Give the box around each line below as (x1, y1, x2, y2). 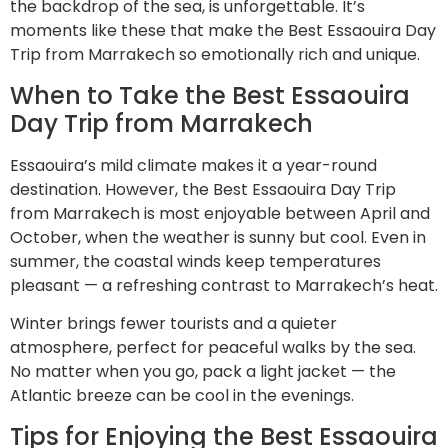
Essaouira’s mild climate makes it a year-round (10, 153, 377, 177)
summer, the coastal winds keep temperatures (10, 249, 381, 273)
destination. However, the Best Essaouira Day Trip (10, 177, 396, 201)
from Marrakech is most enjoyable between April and (10, 201, 430, 225)
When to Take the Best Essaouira (10, 78, 410, 112)
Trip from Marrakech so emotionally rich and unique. (10, 43, 420, 67)
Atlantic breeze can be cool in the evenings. (10, 384, 354, 408)
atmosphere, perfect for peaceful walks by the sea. (10, 336, 416, 360)
